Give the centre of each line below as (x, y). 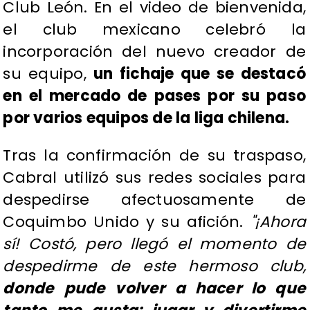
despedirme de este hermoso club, (154, 266)
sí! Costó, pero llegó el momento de (154, 244)
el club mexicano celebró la (154, 30)
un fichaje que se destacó (200, 74)
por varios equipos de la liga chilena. (146, 118)
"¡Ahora (278, 222)
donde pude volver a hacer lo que (154, 289)
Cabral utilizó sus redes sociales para (154, 178)
